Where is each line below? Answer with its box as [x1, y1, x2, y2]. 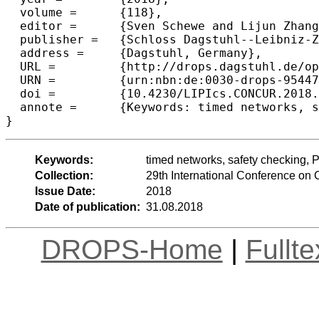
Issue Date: [34, 184, 95, 197]
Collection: [34, 169, 93, 182]
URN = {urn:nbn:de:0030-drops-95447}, [6, 73, 56, 87]
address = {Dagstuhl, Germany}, [6, 46, 84, 60]
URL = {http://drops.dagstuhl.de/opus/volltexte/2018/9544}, [6, 59, 56, 73]
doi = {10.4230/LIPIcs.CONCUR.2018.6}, [6, 86, 56, 100]
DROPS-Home [41, 234, 223, 265]
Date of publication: [34, 200, 140, 213]
